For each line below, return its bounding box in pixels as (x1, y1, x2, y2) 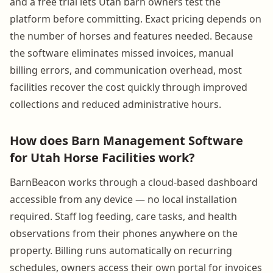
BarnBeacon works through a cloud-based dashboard (10, 175, 258, 189)
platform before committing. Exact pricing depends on (10, 12, 261, 26)
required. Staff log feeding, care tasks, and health (10, 209, 237, 223)
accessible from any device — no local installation (10, 192, 237, 206)
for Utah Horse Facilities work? (10, 149, 195, 166)
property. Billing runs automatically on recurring (10, 243, 232, 257)
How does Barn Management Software (10, 132, 243, 149)
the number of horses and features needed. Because (10, 29, 253, 43)
